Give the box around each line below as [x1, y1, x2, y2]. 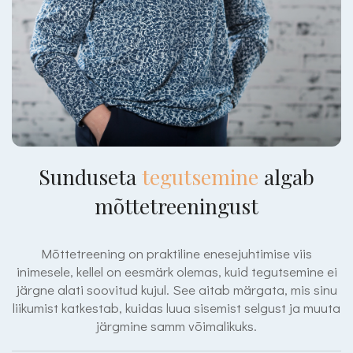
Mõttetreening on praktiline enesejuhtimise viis [41, 244, 312, 262]
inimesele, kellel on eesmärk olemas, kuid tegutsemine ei [16, 262, 337, 281]
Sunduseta [39, 162, 142, 191]
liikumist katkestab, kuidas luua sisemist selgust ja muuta [13, 299, 340, 317]
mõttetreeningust [95, 191, 258, 221]
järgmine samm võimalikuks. [96, 317, 257, 335]
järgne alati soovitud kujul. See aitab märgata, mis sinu [16, 281, 337, 299]
